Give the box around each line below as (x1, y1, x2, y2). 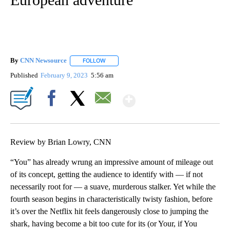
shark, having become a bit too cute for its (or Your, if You (10, 219, 197, 228)
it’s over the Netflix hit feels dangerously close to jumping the (10, 206, 208, 216)
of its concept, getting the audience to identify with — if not (10, 169, 203, 179)
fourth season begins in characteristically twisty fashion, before (10, 194, 213, 203)
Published (10, 71, 38, 79)
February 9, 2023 (41, 71, 90, 79)
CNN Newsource (20, 56, 67, 65)
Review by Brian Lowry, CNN (10, 137, 111, 146)
